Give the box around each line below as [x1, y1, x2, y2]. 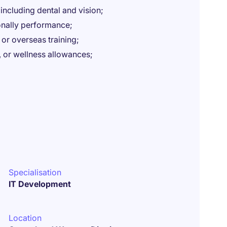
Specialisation [9, 167, 62, 177]
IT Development [9, 179, 71, 189]
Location [9, 213, 42, 223]
